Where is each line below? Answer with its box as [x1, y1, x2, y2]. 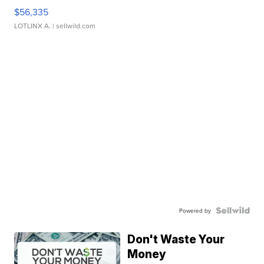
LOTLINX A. [14, 21, 51, 31]
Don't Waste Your [127, 233, 225, 247]
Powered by [179, 206, 211, 215]
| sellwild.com [51, 21, 96, 31]
